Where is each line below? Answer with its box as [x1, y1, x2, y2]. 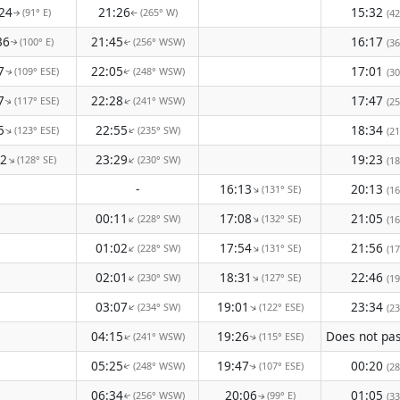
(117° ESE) [13, 94, 59, 107]
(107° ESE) [258, 359, 304, 372]
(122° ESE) [258, 300, 304, 313]
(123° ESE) [13, 123, 59, 137]
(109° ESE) [13, 64, 59, 78]
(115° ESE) [258, 329, 304, 343]
